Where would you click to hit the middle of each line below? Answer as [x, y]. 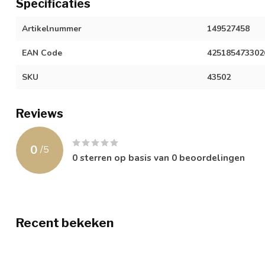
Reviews [40, 113]
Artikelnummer [52, 28]
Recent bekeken [65, 222]
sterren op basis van [125, 157]
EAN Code [42, 53]
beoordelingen [211, 157]
